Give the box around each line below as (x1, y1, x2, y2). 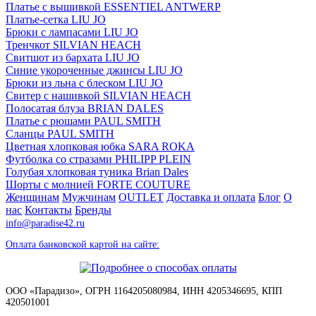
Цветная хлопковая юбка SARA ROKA (6, 140, 195, 152)
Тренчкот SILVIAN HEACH (6, 38, 141, 51)
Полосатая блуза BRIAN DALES (6, 102, 164, 114)
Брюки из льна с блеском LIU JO (6, 76, 163, 89)
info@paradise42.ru (6, 217, 85, 229)
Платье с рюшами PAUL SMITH (6, 114, 161, 127)
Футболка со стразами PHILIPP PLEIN (6, 152, 191, 165)
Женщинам (6, 190, 59, 203)
